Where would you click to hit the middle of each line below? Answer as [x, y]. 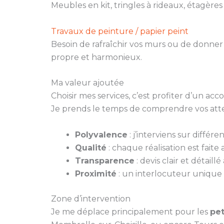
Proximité [96, 173]
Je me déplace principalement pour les [130, 211]
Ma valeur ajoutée [87, 83]
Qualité [91, 147]
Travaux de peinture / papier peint [120, 31]
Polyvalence [101, 134]
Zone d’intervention [91, 198]
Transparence [105, 160]
